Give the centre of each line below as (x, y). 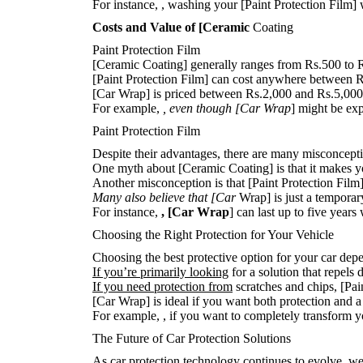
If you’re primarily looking (160, 272)
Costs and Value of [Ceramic (171, 27)
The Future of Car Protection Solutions (192, 338)
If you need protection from (162, 286)
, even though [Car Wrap (227, 108)
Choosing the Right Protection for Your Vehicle (213, 235)
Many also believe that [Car (164, 197)
